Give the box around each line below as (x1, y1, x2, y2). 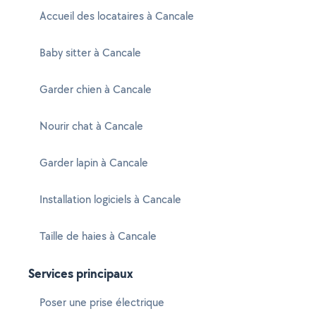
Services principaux (28, 265, 133, 282)
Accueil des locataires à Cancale (39, 8, 194, 23)
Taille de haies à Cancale (39, 229, 157, 243)
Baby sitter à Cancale (39, 45, 141, 60)
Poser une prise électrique (39, 295, 164, 310)
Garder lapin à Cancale (39, 155, 148, 170)
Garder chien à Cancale (39, 82, 152, 97)
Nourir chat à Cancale (39, 119, 143, 133)
